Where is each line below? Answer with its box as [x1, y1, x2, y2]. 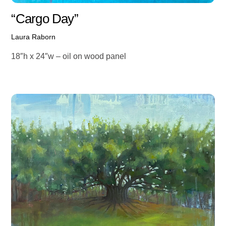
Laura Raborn [11, 32, 56, 41]
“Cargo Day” [11, 11, 78, 26]
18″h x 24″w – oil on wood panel [11, 52, 127, 61]
